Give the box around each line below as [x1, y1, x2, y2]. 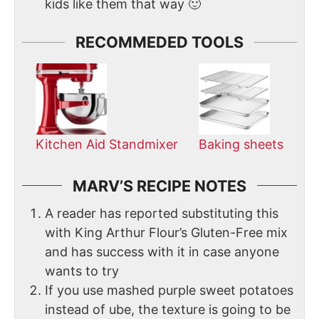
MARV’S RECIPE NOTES [73, 176, 246, 195]
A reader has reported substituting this [45, 205, 278, 221]
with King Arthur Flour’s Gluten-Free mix [45, 224, 288, 240]
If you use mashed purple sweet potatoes [45, 282, 293, 298]
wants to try [45, 263, 119, 278]
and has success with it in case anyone [45, 244, 279, 259]
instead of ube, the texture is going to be [45, 301, 291, 317]
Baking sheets [199, 137, 283, 152]
